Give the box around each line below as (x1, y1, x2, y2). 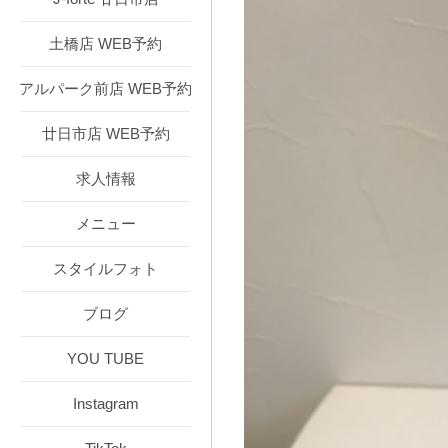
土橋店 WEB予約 (49, 35, 162, 52)
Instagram (72, 395, 139, 412)
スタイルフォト (53, 260, 158, 277)
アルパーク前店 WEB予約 (19, 80, 192, 97)
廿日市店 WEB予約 (41, 125, 170, 142)
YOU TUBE (67, 350, 144, 367)
